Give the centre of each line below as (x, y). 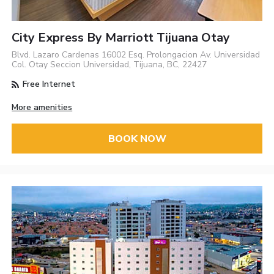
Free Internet (48, 84)
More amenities (42, 108)
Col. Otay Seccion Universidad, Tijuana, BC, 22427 (109, 65)
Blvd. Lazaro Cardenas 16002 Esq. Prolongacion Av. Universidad (136, 55)
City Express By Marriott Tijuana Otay (121, 38)
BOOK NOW (137, 139)
